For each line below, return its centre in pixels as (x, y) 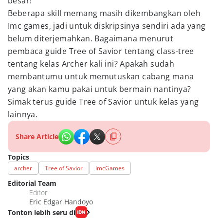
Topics (18, 157)
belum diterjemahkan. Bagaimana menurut (91, 38)
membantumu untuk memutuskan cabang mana (101, 76)
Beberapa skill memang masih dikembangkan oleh (104, 13)
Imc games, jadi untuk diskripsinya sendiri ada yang (107, 26)
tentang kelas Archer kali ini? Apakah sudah (91, 64)
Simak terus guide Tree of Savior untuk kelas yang (103, 102)
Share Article (37, 136)
